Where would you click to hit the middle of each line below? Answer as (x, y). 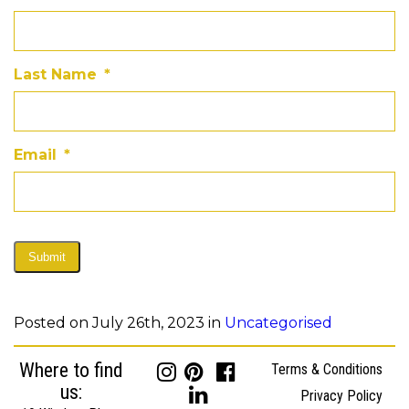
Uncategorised (278, 322)
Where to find (71, 370)
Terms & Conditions (327, 369)
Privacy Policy (342, 395)
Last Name (55, 74)
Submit (47, 257)
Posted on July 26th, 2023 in (119, 322)
